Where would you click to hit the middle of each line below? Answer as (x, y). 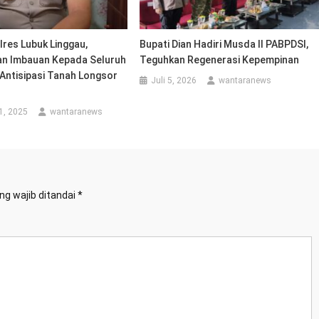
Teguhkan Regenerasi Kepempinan (220, 60)
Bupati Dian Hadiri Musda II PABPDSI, (224, 45)
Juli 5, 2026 (174, 81)
